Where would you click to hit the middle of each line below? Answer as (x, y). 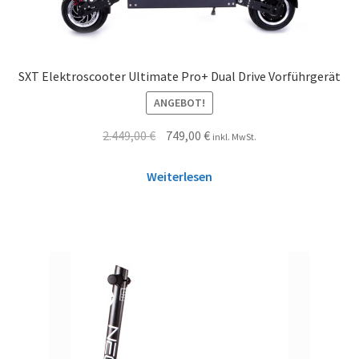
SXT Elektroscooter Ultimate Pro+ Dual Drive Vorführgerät (179, 76)
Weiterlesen (179, 177)
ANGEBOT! (179, 103)
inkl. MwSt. (234, 137)
